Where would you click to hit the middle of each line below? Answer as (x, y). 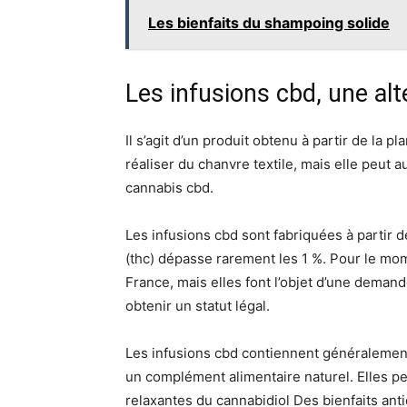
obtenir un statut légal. (198, 306)
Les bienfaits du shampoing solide (269, 23)
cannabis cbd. (169, 188)
